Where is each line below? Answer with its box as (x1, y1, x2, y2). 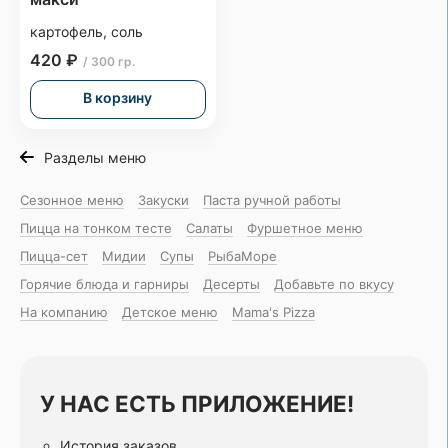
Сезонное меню (20, 191, 124, 208)
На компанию (20, 303, 108, 320)
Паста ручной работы (203, 191, 341, 208)
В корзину (83, 88, 153, 106)
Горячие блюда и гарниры (20, 275, 189, 292)
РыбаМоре (208, 247, 277, 264)
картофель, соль (30, 22, 143, 40)
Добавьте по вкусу (274, 275, 394, 292)
